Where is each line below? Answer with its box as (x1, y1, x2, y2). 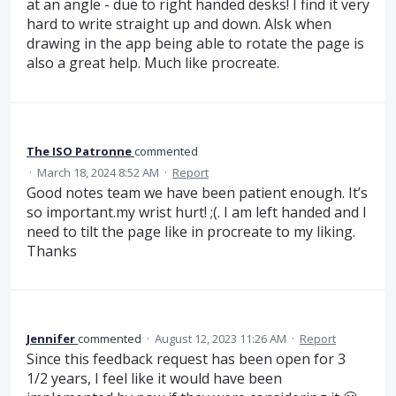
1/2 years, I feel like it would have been (27, 369, 282, 389)
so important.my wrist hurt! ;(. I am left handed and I (27, 202, 367, 222)
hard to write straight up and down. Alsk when (27, 14, 331, 34)
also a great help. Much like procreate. (27, 53, 279, 73)
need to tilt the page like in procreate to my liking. (27, 221, 355, 241)
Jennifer (27, 331, 75, 347)
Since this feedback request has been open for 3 (27, 349, 346, 369)
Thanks (27, 240, 77, 261)
